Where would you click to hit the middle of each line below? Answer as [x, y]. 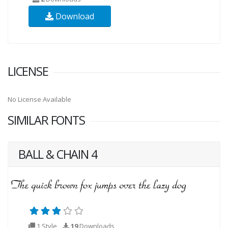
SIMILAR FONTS [46, 120]
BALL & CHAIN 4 [58, 154]
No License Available [39, 99]
